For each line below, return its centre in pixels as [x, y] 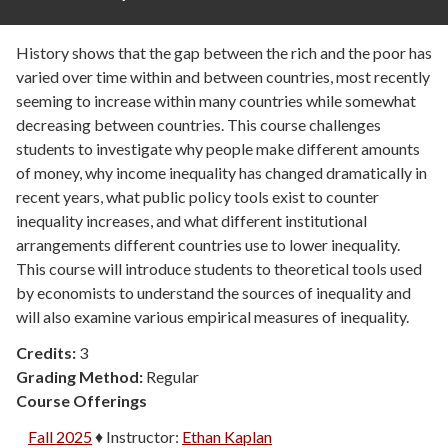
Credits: [47, 353]
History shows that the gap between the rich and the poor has [224, 53]
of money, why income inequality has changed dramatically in [221, 173]
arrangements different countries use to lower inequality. [208, 245]
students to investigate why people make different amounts [218, 149]
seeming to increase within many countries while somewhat [216, 101]
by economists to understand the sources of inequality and [213, 293]
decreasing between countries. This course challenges [198, 125]
